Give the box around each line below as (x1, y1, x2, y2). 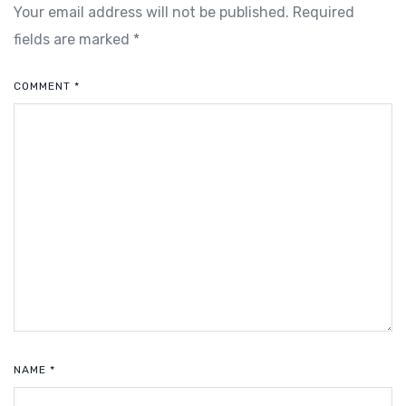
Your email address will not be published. (14, 4, 289, 22)
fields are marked (14, 31, 133, 49)
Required (293, 4, 354, 22)
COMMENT (14, 80, 74, 93)
